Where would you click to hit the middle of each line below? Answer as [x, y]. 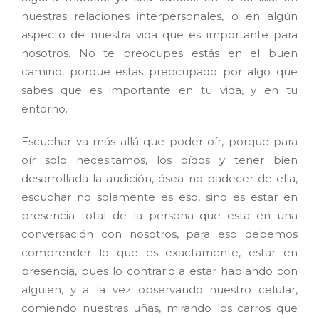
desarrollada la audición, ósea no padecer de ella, [159, 179]
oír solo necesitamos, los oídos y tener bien [159, 160]
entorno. [45, 109]
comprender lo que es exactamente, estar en [159, 253]
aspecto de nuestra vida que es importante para [159, 35]
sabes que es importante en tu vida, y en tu [159, 90]
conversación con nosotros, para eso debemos [159, 234]
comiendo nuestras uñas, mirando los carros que [159, 308]
